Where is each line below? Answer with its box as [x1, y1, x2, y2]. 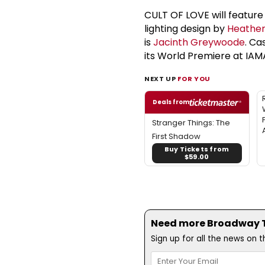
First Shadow [152, 130, 201, 142]
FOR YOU [177, 73, 211, 83]
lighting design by [144, 21, 227, 35]
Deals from [153, 97, 189, 106]
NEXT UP [144, 73, 178, 83]
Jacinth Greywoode [153, 35, 245, 49]
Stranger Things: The [152, 117, 230, 128]
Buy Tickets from [164, 144, 230, 154]
